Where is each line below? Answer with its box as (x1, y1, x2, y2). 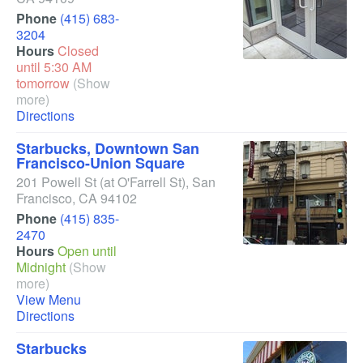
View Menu (16, 290, 81, 309)
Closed (58, 41, 99, 60)
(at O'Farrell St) (100, 173, 186, 191)
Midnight (16, 258, 66, 276)
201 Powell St (16, 173, 96, 191)
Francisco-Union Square (16, 152, 185, 173)
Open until (58, 241, 117, 260)
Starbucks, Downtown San (16, 138, 199, 159)
